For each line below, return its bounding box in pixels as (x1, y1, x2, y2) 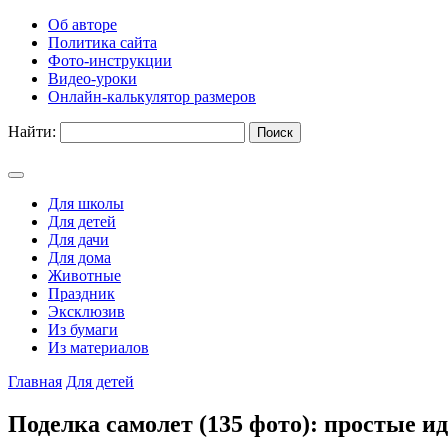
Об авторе (48, 16, 117, 33)
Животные (48, 267, 121, 284)
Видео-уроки (48, 70, 137, 87)
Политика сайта (48, 34, 157, 51)
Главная (8, 373, 62, 390)
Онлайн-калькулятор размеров (48, 88, 256, 105)
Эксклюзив (48, 303, 125, 320)
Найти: (8, 123, 56, 140)
